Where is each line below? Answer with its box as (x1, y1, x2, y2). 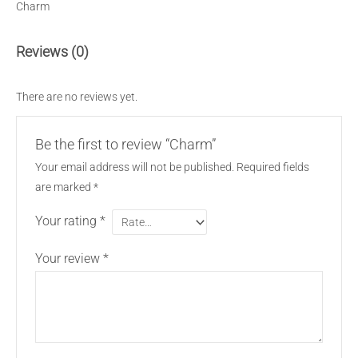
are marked (34, 181, 93, 194)
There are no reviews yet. (16, 90, 137, 104)
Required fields (236, 161, 309, 174)
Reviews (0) (16, 42, 89, 60)
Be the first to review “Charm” (34, 136, 216, 153)
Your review (34, 250, 103, 266)
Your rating (34, 213, 100, 229)
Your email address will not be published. (34, 161, 234, 174)
